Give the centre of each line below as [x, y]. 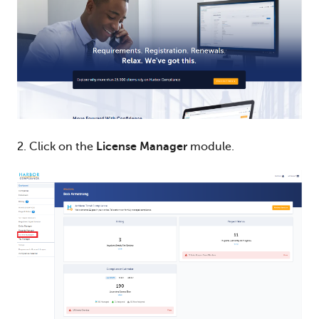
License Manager [142, 147]
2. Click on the [57, 147]
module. [211, 147]
